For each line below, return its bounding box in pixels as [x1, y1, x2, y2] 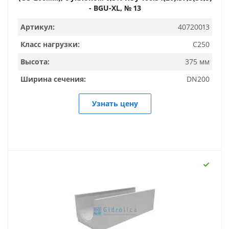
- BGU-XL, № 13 [89, 3, 141, 13]
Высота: [20, 57, 50, 66]
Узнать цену [92, 99, 138, 108]
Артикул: [20, 22, 55, 32]
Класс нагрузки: [20, 39, 80, 49]
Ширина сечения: [20, 74, 86, 84]
